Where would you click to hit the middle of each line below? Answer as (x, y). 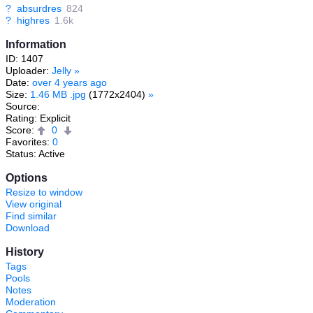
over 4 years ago (70, 82)
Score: (21, 130)
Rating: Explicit (38, 118)
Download (28, 228)
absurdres (39, 8)
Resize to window (44, 192)
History (25, 252)
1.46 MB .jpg (58, 94)
